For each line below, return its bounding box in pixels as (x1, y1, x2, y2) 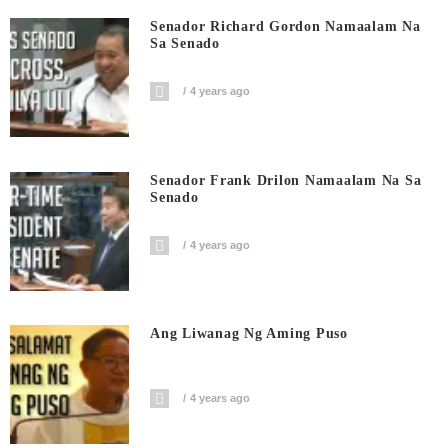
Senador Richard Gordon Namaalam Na (150, 19, 421, 35)
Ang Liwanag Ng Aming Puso (150, 326, 348, 342)
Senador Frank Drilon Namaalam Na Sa (150, 172, 422, 188)
